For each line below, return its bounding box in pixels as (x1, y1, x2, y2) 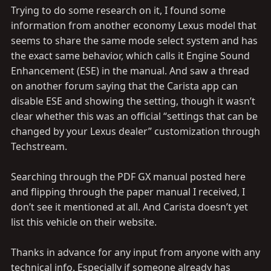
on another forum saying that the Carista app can (11, 79, 238, 93)
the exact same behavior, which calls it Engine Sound (11, 49, 250, 62)
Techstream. (11, 140, 67, 153)
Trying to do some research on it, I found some (11, 4, 226, 17)
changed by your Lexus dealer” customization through (11, 125, 260, 138)
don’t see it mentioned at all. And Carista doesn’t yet (11, 200, 248, 214)
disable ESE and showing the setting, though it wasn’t (11, 94, 255, 108)
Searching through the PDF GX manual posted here (11, 170, 246, 183)
